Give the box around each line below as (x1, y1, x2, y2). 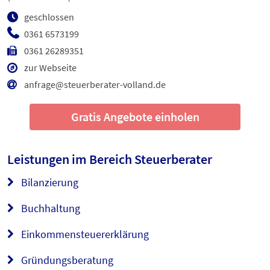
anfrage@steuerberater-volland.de (24, 78, 166, 90)
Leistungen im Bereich (7, 151, 134, 168)
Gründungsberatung (19, 253, 113, 267)
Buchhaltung (19, 201, 80, 215)
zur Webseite (24, 61, 77, 74)
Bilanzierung (19, 175, 78, 189)
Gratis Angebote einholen (71, 109, 199, 124)
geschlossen (24, 11, 74, 23)
